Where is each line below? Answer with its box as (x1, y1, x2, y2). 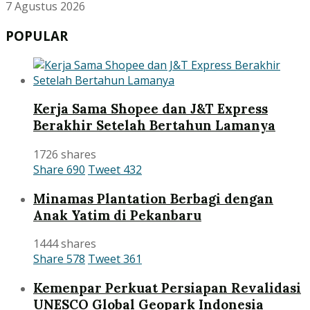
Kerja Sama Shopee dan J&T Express (33, 100, 268, 118)
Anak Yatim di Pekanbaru (33, 206, 201, 224)
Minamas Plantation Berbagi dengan (33, 190, 273, 207)
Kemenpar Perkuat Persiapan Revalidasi (33, 280, 301, 297)
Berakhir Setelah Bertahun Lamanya (33, 117, 275, 134)
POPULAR (6, 26, 68, 44)
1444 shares (33, 236, 96, 252)
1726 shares (33, 146, 96, 162)
